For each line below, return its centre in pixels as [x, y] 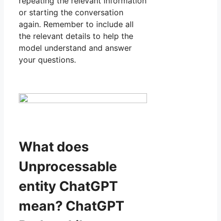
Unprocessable [68, 166]
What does [54, 147]
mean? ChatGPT [72, 206]
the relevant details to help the [76, 36]
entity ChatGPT [68, 186]
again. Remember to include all [76, 24]
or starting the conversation [71, 13]
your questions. [47, 60]
